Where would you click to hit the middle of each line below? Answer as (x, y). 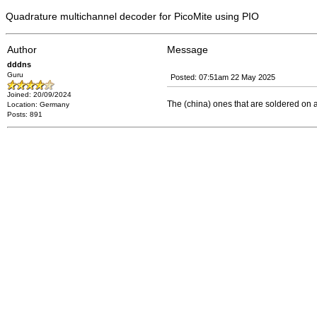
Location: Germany (38, 104)
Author (22, 50)
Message (188, 50)
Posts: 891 (25, 114)
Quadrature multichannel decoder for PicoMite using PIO (132, 16)
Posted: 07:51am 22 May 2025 (223, 77)
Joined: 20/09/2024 (39, 94)
